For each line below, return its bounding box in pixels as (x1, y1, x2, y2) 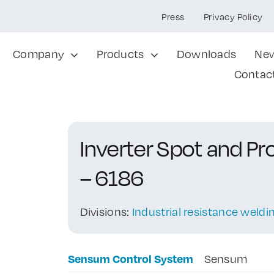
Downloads (176, 47, 237, 61)
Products (97, 47, 144, 61)
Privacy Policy (203, 11, 263, 22)
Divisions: (80, 205, 132, 218)
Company (13, 47, 65, 61)
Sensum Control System (67, 251, 193, 265)
